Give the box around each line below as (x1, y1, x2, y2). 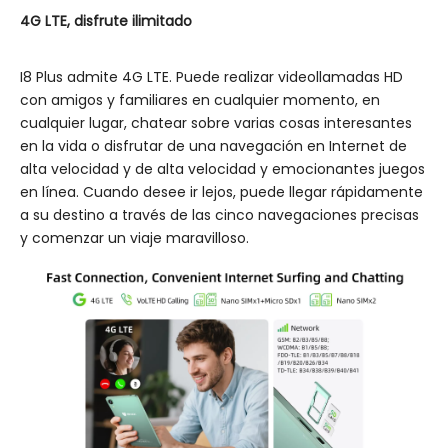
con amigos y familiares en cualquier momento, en (20, 90, 380, 111)
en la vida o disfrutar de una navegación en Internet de (20, 136, 407, 157)
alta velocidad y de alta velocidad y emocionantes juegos (20, 159, 425, 180)
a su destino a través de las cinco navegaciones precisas (20, 205, 419, 226)
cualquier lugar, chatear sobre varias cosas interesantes (20, 113, 412, 134)
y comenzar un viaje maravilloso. (20, 228, 249, 249)
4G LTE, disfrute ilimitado (20, 11, 192, 32)
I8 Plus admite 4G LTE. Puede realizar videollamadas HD (20, 67, 403, 88)
